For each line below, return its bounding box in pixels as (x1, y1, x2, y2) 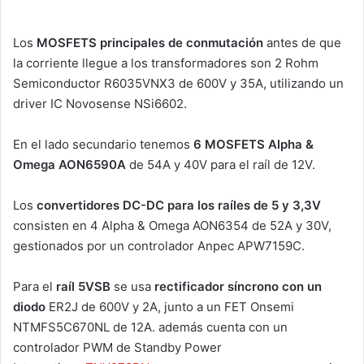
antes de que (263, 34, 341, 50)
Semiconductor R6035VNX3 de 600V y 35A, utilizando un (13, 75, 344, 91)
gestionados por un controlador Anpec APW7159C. (13, 237, 305, 253)
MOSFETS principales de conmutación (37, 34, 263, 50)
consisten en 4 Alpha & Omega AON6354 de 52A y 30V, (13, 217, 331, 233)
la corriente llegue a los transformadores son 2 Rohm (13, 54, 318, 71)
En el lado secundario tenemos (13, 136, 193, 152)
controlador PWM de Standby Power (13, 339, 222, 355)
